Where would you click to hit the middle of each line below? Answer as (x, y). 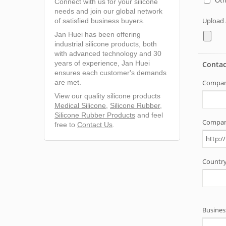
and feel (149, 115)
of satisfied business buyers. (100, 21)
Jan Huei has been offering (98, 35)
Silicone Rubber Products (95, 115)
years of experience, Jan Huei (102, 63)
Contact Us (95, 125)
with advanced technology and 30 (108, 54)
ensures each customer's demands (110, 73)
